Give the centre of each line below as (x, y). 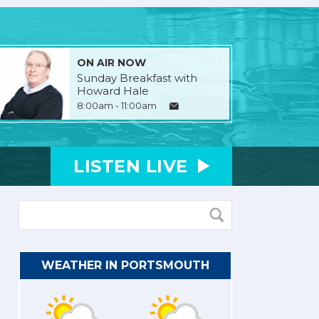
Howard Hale (113, 90)
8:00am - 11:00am (116, 105)
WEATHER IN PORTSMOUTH (125, 265)
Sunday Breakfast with (137, 78)
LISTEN (110, 166)
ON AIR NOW (111, 62)
